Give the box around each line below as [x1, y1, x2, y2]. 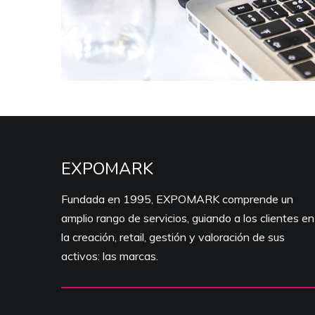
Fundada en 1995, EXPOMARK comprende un [61, 192, 293, 206]
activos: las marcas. [61, 249, 158, 263]
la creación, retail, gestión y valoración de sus [61, 230, 285, 244]
